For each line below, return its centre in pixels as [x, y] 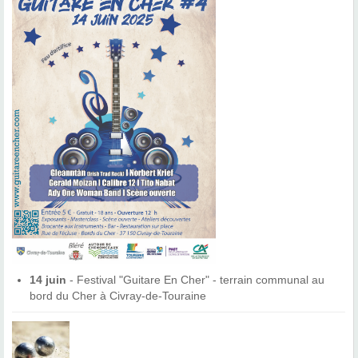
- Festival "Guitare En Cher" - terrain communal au [196, 279]
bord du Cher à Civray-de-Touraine [118, 295]
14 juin [48, 279]
